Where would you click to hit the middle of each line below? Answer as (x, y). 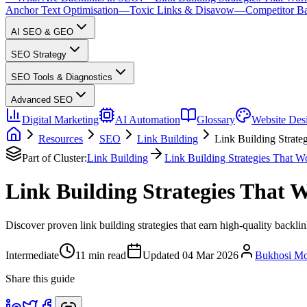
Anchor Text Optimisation (62, 10)
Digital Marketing (60, 120)
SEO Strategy (39, 54)
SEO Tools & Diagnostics (62, 77)
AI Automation (148, 120)
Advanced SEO (42, 100)
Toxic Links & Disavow (182, 10)
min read (106, 255)
